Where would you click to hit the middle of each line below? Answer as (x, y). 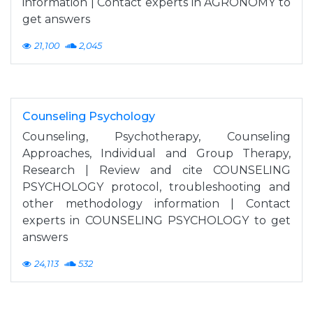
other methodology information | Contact (156, 203)
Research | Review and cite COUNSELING (156, 170)
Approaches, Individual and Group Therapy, (156, 153)
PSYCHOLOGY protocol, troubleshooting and (156, 187)
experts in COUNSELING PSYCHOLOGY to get (156, 220)
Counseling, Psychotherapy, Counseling (156, 136)
